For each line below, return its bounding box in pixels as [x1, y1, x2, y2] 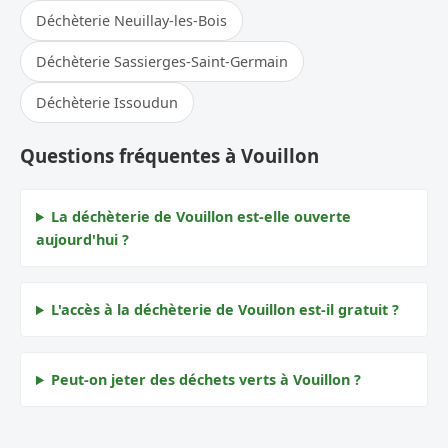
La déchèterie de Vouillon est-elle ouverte [51, 207, 352, 227]
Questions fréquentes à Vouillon [20, 143, 319, 169]
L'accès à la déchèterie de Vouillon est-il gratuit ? [51, 300, 400, 320]
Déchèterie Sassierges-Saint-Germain [36, 51, 288, 71]
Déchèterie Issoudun [36, 92, 178, 112]
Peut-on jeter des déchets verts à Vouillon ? [51, 370, 362, 390]
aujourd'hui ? [36, 230, 129, 250]
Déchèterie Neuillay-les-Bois [36, 10, 227, 30]
